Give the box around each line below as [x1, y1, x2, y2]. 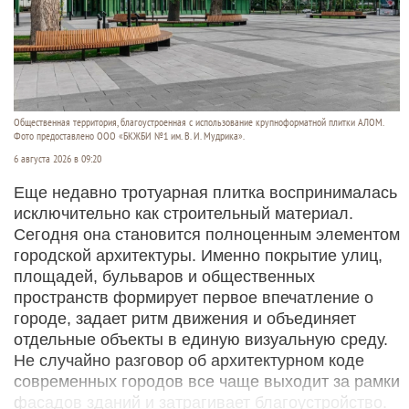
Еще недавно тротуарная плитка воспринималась [14, 184, 397, 203]
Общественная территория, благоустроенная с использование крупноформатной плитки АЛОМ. [14, 116, 384, 130]
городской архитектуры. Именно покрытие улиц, [14, 246, 383, 266]
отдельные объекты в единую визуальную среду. [14, 330, 388, 350]
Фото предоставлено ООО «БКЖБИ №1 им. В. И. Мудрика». [14, 130, 245, 143]
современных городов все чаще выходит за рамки [14, 372, 400, 392]
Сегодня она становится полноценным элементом [14, 225, 400, 245]
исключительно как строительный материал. [14, 204, 353, 224]
